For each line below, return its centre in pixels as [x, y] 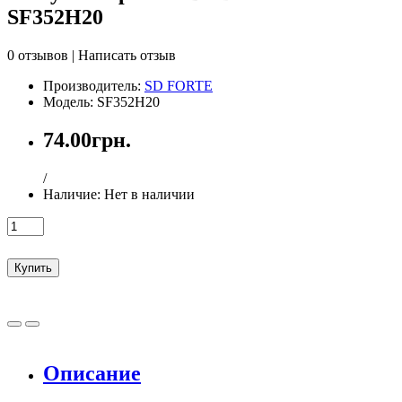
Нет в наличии [149, 194]
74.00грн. [87, 140]
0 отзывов [38, 55]
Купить [33, 268]
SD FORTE [179, 85]
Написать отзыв [127, 55]
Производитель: [94, 85]
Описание [92, 374]
